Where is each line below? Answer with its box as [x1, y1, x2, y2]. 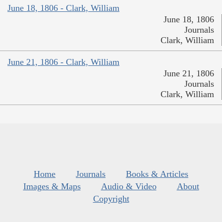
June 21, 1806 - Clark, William [7, 56, 119, 67]
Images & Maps [23, 181, 81, 191]
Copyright [93, 193, 129, 204]
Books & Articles [126, 168, 188, 179]
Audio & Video [101, 181, 157, 191]
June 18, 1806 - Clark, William [7, 2, 119, 13]
